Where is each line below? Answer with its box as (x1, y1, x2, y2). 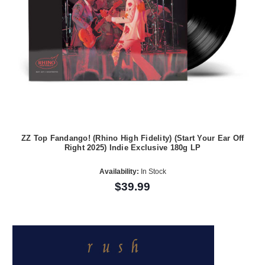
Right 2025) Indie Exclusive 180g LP (64, 143, 201, 153)
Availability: (99, 167, 139, 176)
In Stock (138, 167, 166, 176)
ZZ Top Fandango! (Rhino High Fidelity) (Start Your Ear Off (21, 134, 244, 143)
